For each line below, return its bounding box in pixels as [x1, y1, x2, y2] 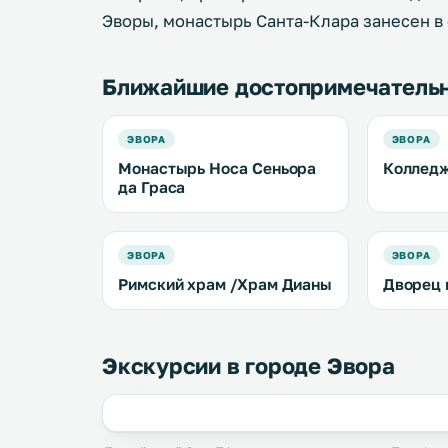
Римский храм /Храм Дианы [118, 275, 333, 293]
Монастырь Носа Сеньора [118, 159, 317, 177]
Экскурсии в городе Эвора [102, 352, 395, 379]
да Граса [118, 178, 186, 196]
